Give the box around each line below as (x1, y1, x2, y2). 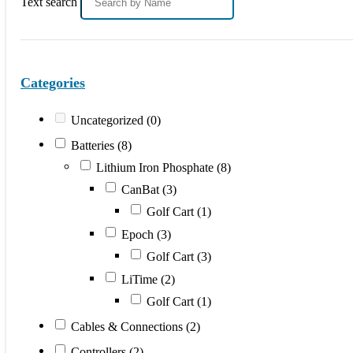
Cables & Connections (71, 319, 186, 333)
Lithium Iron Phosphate (96, 160, 217, 174)
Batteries (71, 138, 117, 152)
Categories (20, 74, 85, 91)
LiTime (121, 272, 161, 286)
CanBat (121, 182, 162, 196)
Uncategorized (71, 113, 147, 127)
